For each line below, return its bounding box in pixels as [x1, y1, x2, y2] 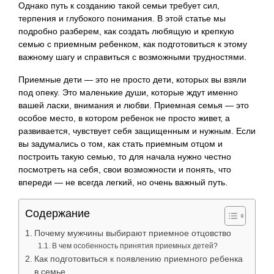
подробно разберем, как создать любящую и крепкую [18, 26, 234, 36]
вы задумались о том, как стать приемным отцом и [18, 138, 223, 149]
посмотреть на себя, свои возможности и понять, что [18, 164, 231, 174]
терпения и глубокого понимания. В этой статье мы [18, 13, 226, 23]
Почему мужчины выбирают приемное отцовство [34, 228, 231, 238]
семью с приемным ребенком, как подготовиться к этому [18, 39, 247, 49]
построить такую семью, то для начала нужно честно [18, 151, 231, 161]
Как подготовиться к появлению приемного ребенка [34, 254, 243, 264]
